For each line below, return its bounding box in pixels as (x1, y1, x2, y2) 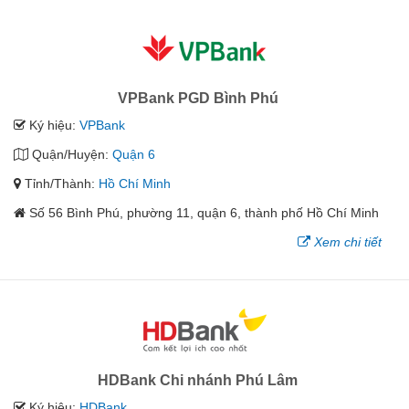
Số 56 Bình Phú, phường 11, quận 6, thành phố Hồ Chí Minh (29, 204, 379, 220)
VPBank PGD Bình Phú (117, 89, 278, 106)
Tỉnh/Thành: (21, 175, 99, 191)
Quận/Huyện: (28, 146, 112, 162)
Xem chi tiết (314, 234, 382, 249)
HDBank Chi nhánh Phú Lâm (98, 372, 298, 388)
